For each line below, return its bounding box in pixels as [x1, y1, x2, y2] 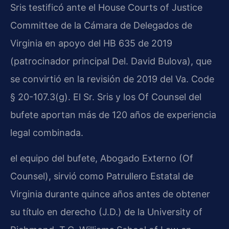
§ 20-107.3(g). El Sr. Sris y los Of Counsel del [10, 91, 201, 102]
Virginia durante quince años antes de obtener [10, 188, 210, 199]
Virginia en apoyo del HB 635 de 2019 [10, 37, 172, 49]
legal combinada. [10, 127, 83, 138]
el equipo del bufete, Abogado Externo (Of [10, 152, 193, 164]
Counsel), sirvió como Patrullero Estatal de [10, 170, 193, 181]
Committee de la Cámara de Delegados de [10, 19, 192, 31]
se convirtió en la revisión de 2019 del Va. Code [10, 73, 214, 84]
